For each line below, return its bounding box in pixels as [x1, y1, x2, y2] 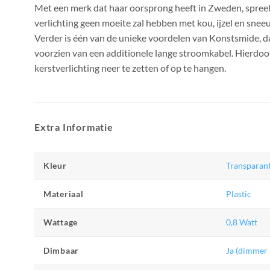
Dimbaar [43, 245, 80, 256]
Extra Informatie [34, 121, 113, 133]
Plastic [226, 188, 252, 199]
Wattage [43, 216, 78, 227]
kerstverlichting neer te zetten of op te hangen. [34, 61, 226, 74]
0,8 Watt [226, 216, 258, 227]
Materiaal [43, 188, 84, 199]
